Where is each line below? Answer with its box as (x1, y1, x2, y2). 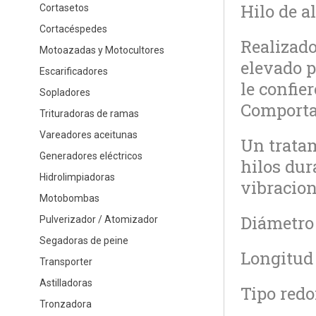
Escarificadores (39, 65, 108, 77)
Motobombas (39, 192, 99, 204)
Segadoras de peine (39, 234, 128, 246)
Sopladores (39, 86, 90, 98)
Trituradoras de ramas (39, 107, 139, 119)
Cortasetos (39, 1, 89, 13)
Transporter (39, 255, 92, 267)
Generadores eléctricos (39, 150, 142, 162)
